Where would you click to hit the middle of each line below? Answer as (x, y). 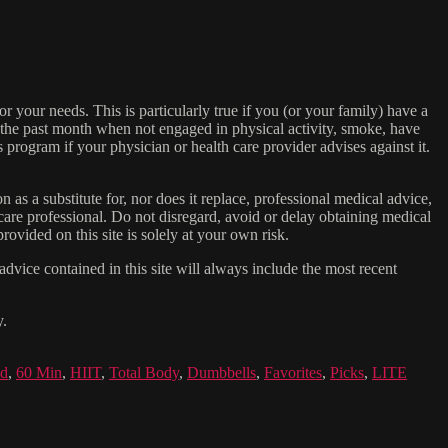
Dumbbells (221, 372)
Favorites (293, 372)
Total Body (144, 372)
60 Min (39, 372)
